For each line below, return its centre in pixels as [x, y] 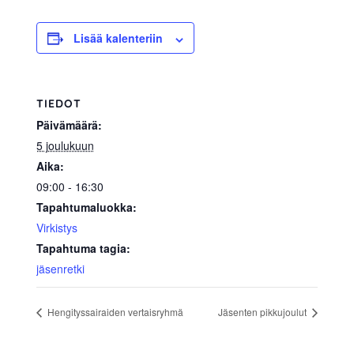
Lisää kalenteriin [118, 38]
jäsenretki [60, 269]
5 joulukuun [65, 146]
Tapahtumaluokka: [86, 207]
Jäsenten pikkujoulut [264, 312]
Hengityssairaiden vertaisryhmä [114, 312]
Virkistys [56, 228]
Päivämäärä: [69, 125]
